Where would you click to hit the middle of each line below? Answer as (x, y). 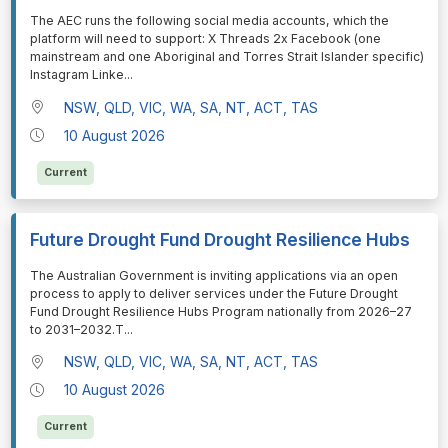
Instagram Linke (76, 75)
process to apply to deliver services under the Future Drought (213, 293)
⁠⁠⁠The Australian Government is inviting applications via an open (213, 275)
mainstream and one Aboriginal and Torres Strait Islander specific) (226, 57)
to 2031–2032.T (76, 329)
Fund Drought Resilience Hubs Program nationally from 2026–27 (220, 311)
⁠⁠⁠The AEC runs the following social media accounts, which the (209, 21)
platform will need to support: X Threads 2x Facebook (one (205, 39)
